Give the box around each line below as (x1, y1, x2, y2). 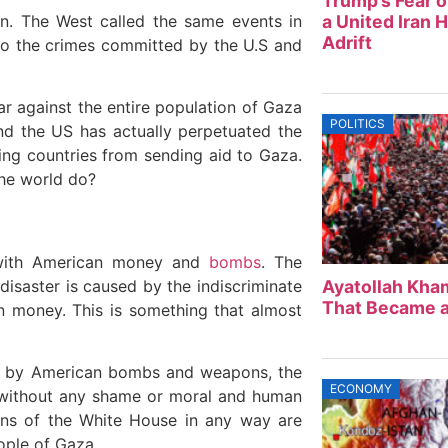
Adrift (321, 32, 372, 54)
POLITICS (329, 116, 385, 132)
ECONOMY (329, 381, 392, 397)
